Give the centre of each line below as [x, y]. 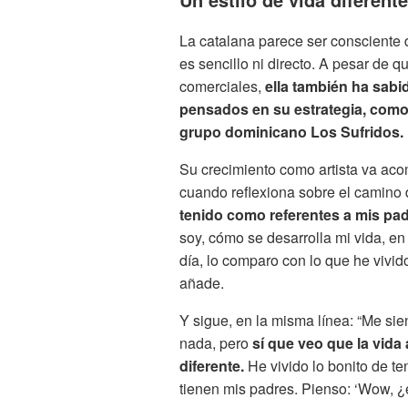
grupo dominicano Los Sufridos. [291, 131]
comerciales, [220, 86]
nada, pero [216, 342]
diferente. [212, 365]
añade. [202, 282]
